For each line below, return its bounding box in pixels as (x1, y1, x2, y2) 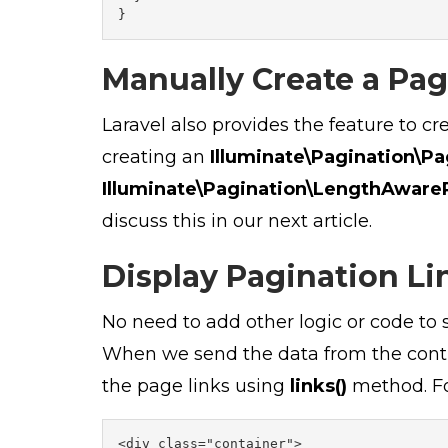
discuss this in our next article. (102, 209, 372, 232)
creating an (102, 145, 210, 168)
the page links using (102, 374, 290, 397)
